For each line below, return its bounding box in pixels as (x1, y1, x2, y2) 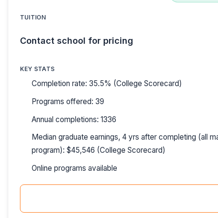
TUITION (20, 13, 46, 21)
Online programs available (32, 163, 117, 173)
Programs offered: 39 (32, 97, 104, 107)
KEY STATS (20, 65, 55, 73)
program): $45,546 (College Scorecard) (32, 145, 165, 155)
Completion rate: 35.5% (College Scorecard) (32, 79, 182, 89)
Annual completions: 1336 (32, 114, 116, 124)
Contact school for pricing (20, 35, 133, 46)
